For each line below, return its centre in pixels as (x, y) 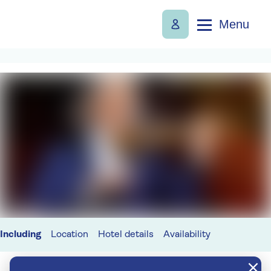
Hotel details (126, 235)
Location (70, 235)
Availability (187, 235)
